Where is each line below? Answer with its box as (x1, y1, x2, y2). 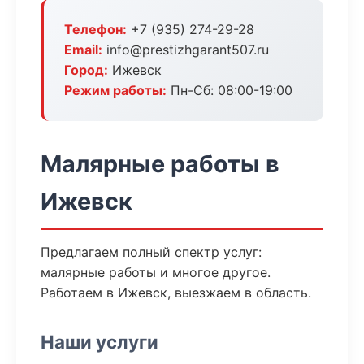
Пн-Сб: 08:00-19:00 (167, 82, 292, 98)
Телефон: (64, 21, 127, 37)
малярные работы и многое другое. (41, 264, 271, 280)
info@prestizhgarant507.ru (102, 41, 269, 58)
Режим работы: (64, 82, 167, 98)
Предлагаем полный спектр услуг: (41, 244, 262, 260)
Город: (64, 62, 108, 78)
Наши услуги (41, 331, 158, 353)
